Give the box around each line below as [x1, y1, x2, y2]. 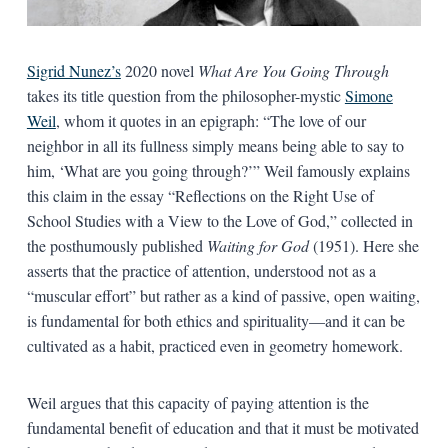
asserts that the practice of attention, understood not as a [26, 259, 376, 281]
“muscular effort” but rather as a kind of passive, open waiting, [26, 284, 420, 306]
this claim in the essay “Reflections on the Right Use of [26, 184, 374, 206]
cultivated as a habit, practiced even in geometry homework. [26, 334, 403, 356]
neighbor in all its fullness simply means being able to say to [26, 134, 404, 156]
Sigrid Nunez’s [26, 59, 121, 81]
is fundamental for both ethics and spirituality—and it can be [26, 309, 405, 331]
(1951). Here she [312, 234, 419, 256]
